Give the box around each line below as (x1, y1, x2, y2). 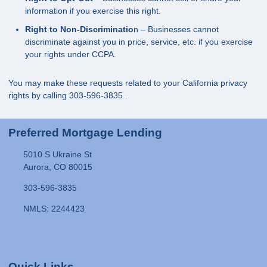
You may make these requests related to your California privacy (8, 78, 247, 88)
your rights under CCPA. (25, 49, 116, 60)
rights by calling (8, 91, 69, 101)
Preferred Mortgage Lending (8, 126, 162, 139)
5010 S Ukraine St (23, 150, 92, 160)
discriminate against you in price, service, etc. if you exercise (25, 37, 253, 47)
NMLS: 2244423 (23, 204, 85, 214)
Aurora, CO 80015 (23, 162, 92, 172)
